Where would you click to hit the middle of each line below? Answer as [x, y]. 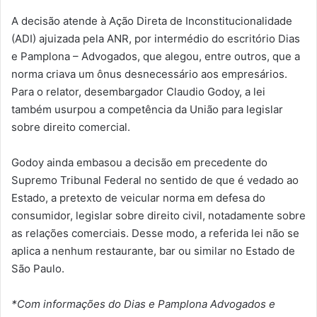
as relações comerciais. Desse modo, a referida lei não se [155, 233]
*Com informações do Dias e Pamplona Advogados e [143, 304]
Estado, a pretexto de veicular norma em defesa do [138, 197]
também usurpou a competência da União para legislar [147, 109]
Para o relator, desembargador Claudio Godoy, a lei [138, 91]
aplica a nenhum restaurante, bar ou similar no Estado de [153, 250]
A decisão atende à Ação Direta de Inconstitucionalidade [152, 21]
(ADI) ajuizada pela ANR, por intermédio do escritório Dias [156, 38]
